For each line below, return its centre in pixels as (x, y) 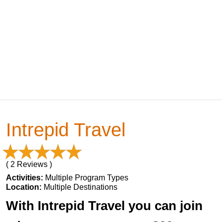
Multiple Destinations (81, 187)
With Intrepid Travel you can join (104, 206)
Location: (25, 187)
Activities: (26, 178)
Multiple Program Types (87, 178)
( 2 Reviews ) (29, 164)
